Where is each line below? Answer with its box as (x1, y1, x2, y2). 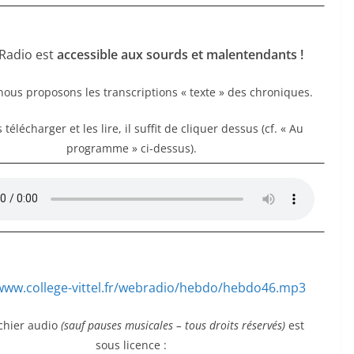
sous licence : (96, 337, 167, 352)
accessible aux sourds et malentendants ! (57, 45, 303, 63)
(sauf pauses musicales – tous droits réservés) (61, 317, 285, 333)
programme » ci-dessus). (66, 140, 197, 156)
